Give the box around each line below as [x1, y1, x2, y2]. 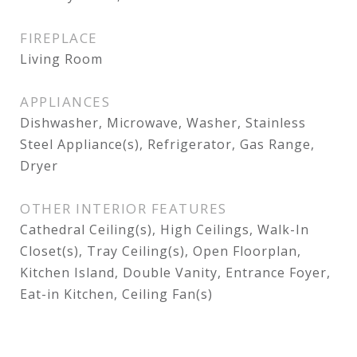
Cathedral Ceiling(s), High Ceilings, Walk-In [20, 221, 309, 238]
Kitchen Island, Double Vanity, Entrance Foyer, [20, 264, 331, 281]
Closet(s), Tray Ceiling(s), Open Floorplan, [20, 242, 301, 260]
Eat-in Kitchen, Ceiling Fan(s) [20, 285, 213, 303]
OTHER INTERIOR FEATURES [20, 199, 227, 218]
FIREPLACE [20, 29, 98, 47]
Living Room [20, 50, 103, 68]
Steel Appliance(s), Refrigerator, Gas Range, [20, 135, 315, 153]
